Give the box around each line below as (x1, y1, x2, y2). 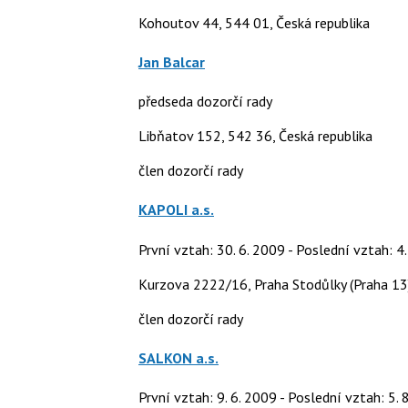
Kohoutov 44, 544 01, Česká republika (138, 13, 370, 32)
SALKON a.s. (138, 348, 219, 367)
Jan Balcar (138, 52, 205, 71)
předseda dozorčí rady (138, 92, 272, 111)
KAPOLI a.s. (138, 200, 214, 219)
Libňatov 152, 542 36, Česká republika (138, 127, 372, 146)
